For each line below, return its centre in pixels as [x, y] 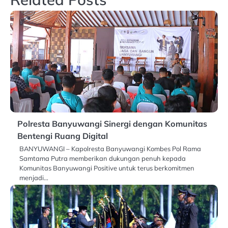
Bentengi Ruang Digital [63, 136]
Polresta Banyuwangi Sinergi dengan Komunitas [112, 124]
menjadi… [34, 178]
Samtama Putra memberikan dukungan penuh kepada [103, 159]
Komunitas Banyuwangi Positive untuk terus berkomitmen [107, 168]
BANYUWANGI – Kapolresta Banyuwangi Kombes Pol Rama [110, 149]
